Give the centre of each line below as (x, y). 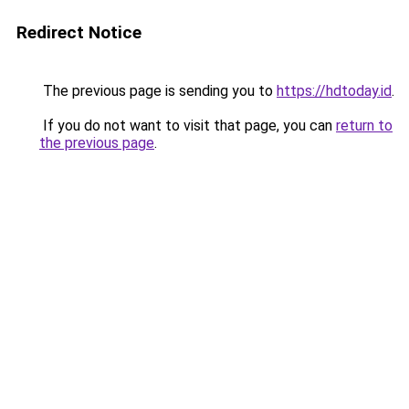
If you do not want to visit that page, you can (188, 126)
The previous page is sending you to (158, 91)
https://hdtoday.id (334, 91)
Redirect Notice (79, 32)
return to (364, 126)
